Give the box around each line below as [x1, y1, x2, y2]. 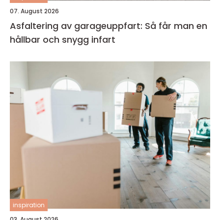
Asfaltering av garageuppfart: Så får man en [10, 19, 207, 32]
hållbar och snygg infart [10, 33, 115, 46]
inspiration [13, 200, 45, 209]
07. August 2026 [10, 6, 59, 15]
